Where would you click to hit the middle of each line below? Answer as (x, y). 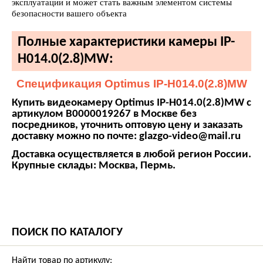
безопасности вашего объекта (69, 14)
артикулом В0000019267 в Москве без (104, 114)
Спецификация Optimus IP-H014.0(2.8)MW (131, 84)
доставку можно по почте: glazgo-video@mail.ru (126, 136)
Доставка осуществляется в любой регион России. (131, 155)
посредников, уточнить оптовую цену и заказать (127, 125)
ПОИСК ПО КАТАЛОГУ (67, 232)
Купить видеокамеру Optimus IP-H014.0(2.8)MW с (131, 103)
